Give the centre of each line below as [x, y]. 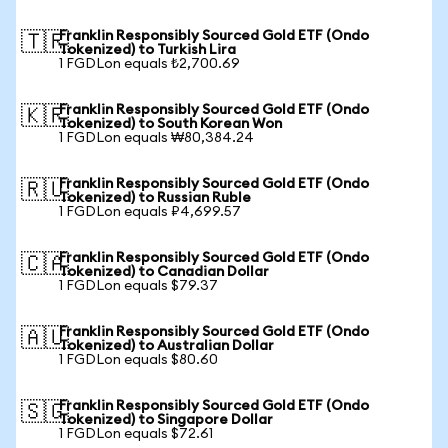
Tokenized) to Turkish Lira [147, 50]
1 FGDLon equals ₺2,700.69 [149, 64]
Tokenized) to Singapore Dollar [166, 420]
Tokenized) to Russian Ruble [155, 198]
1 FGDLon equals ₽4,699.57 [150, 212]
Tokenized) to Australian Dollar [166, 346]
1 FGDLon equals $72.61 [136, 434]
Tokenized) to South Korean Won [170, 124]
